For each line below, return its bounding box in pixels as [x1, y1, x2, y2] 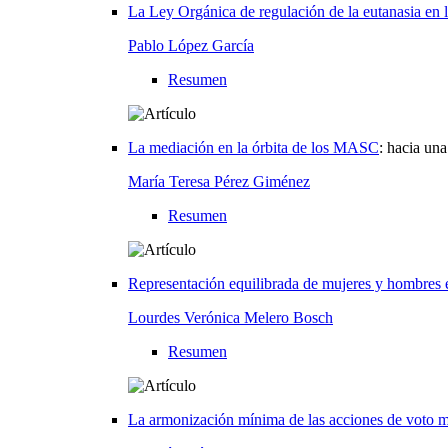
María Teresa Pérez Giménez [128, 172, 310, 190]
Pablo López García [128, 36, 254, 54]
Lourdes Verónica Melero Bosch [128, 308, 333, 326]
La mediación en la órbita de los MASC [128, 138, 379, 156]
